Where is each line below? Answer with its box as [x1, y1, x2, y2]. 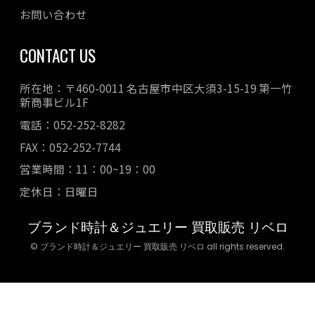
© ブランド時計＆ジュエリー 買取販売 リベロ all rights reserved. [30, 240, 285, 252]
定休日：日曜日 [20, 183, 98, 199]
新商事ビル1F [20, 94, 89, 110]
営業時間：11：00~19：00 [20, 161, 155, 177]
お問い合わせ [20, 6, 87, 22]
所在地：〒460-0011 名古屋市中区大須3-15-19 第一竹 [20, 80, 292, 96]
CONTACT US [20, 43, 96, 68]
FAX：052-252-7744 [20, 139, 121, 155]
